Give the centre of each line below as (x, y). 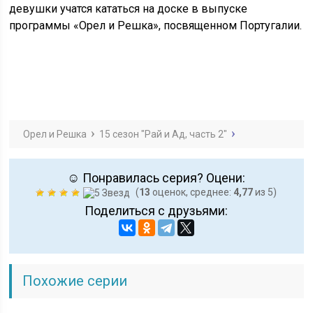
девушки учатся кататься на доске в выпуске (129, 8)
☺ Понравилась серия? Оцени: (156, 177)
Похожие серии (75, 281)
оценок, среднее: (192, 192)
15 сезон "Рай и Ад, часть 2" (163, 134)
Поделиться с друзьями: (156, 211)
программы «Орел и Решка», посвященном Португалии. (156, 25)
